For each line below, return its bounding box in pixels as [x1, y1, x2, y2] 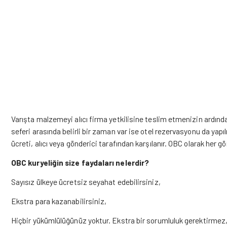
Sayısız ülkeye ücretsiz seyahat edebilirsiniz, [11, 177, 161, 186]
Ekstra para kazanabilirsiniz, [11, 196, 107, 206]
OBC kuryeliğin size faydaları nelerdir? [11, 158, 149, 167]
